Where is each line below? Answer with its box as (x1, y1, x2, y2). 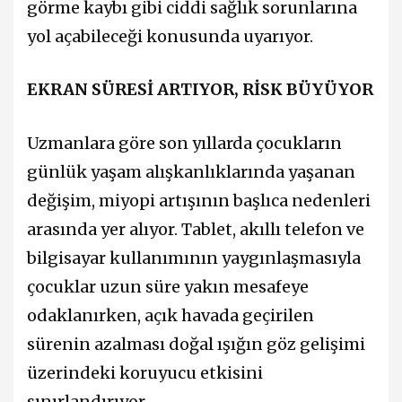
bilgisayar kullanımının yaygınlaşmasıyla (27, 247, 361, 268)
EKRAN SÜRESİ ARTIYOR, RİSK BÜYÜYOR (27, 79, 373, 100)
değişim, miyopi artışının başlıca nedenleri (27, 189, 371, 211)
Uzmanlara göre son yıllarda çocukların (27, 132, 342, 153)
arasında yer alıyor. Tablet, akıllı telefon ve (27, 218, 364, 240)
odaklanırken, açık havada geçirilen (27, 304, 314, 326)
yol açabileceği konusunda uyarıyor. (27, 26, 313, 48)
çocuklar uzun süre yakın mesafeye (27, 275, 309, 297)
